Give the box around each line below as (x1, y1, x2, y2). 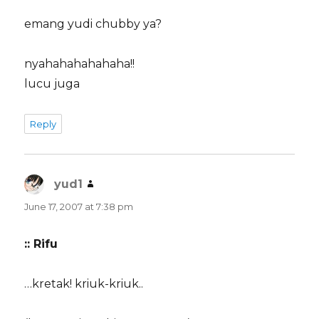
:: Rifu (24, 237, 58, 251)
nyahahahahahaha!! (24, 57, 135, 71)
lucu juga (24, 77, 80, 91)
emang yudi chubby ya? (24, 17, 162, 31)
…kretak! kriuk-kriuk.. (24, 277, 144, 291)
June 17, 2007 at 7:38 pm (24, 201, 134, 213)
